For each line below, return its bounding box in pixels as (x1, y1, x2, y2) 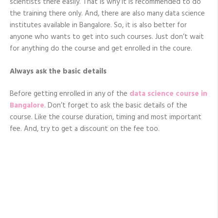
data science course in (129, 88, 207, 100)
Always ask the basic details (10, 65, 107, 77)
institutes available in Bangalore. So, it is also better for (10, 19, 187, 32)
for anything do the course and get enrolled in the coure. (10, 43, 192, 55)
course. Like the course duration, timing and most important (10, 111, 201, 124)
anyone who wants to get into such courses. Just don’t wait (10, 31, 204, 43)
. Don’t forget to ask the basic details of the (44, 100, 187, 112)
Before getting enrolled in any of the (10, 88, 129, 100)
